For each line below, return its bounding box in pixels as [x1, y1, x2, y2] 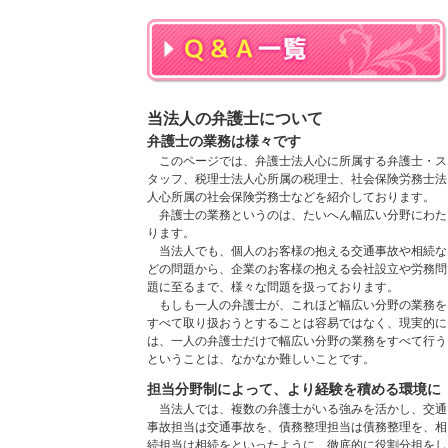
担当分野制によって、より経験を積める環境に [147, 381, 441, 398]
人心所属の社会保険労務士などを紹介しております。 [147, 189, 435, 204]
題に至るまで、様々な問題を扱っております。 [147, 279, 399, 294]
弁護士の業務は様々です [147, 132, 301, 149]
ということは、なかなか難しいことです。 [147, 351, 375, 366]
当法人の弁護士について [147, 109, 323, 127]
